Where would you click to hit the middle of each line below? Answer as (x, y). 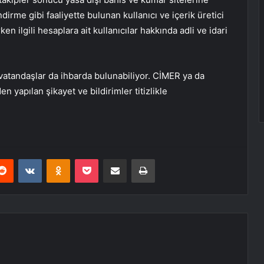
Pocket (110, 159)
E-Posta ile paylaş (138, 159)
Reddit (25, 159)
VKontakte (60, 159)
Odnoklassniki (95, 159)
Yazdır (166, 159)
